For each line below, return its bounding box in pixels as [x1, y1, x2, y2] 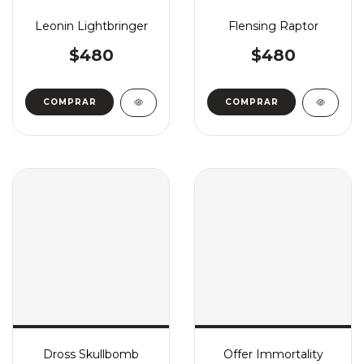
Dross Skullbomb [43, 347, 139, 362]
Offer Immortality [223, 347, 323, 362]
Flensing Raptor [227, 19, 318, 33]
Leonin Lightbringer [34, 19, 148, 33]
